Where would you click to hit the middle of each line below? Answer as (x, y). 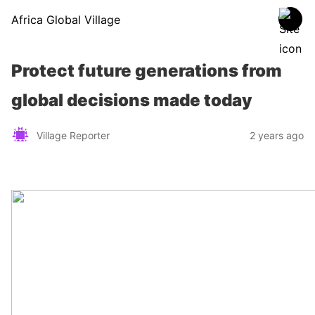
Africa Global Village (66, 20)
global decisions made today (132, 100)
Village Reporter (73, 135)
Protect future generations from (147, 71)
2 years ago (277, 135)
